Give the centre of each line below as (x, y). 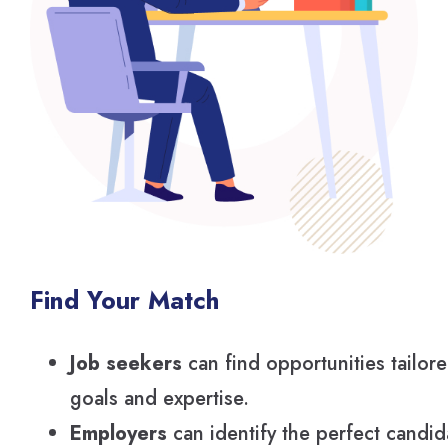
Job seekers (126, 364)
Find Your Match (125, 300)
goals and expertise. (159, 399)
